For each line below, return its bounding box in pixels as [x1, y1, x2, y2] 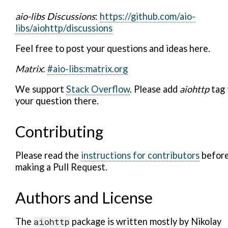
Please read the [15, 150, 81, 161]
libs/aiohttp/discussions [15, 22, 112, 34]
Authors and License [15, 188, 153, 207]
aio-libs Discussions [15, 11, 95, 22]
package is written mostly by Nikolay [70, 216, 221, 227]
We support [15, 83, 66, 95]
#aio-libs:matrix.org [47, 63, 128, 74]
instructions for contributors [81, 150, 199, 161]
